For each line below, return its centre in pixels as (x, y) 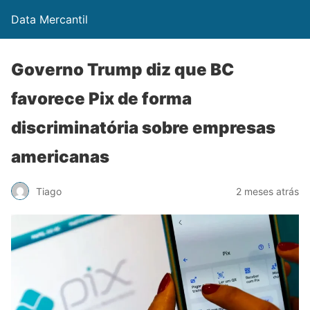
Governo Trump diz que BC (122, 70)
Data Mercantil (49, 19)
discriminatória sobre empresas (143, 128)
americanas (60, 157)
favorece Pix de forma (101, 99)
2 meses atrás (267, 191)
